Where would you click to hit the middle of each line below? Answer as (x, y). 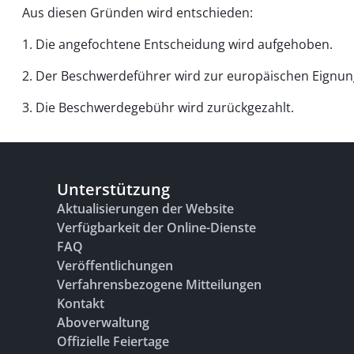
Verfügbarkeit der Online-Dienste (156, 228)
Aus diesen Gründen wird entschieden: (137, 13)
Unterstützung (113, 189)
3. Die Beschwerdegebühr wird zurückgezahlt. (158, 107)
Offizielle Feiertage (113, 341)
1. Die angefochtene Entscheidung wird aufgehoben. (177, 44)
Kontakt (81, 303)
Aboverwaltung (103, 322)
